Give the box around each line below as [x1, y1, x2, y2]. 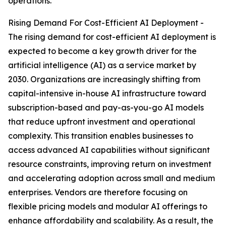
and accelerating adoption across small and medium [8, 173, 215, 184]
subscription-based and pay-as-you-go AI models [8, 102, 204, 113]
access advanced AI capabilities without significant [8, 145, 210, 155]
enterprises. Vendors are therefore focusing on [8, 187, 188, 198]
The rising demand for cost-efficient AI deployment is [8, 32, 216, 42]
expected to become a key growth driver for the [8, 46, 197, 56]
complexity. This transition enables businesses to [8, 131, 193, 141]
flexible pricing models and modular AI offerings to [8, 201, 207, 212]
